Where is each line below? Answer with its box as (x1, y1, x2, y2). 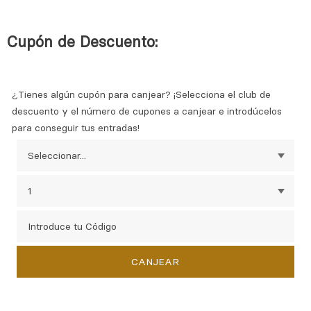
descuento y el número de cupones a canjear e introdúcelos (12, 105, 283, 118)
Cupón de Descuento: (7, 32, 158, 52)
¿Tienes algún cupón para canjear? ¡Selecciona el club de (12, 88, 271, 101)
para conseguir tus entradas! (12, 121, 140, 135)
